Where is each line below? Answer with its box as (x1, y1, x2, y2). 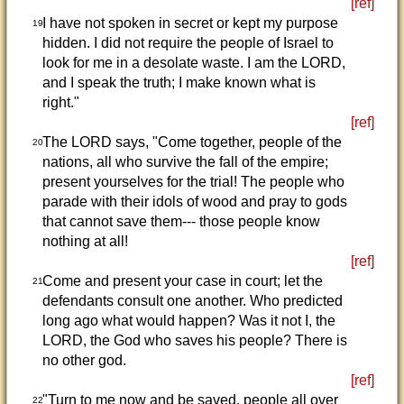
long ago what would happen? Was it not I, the (41, 313, 335, 328)
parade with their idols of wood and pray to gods (41, 194, 347, 209)
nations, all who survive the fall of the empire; (41, 154, 328, 170)
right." (41, 95, 79, 110)
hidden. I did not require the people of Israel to (41, 35, 334, 50)
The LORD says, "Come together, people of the (41, 134, 342, 150)
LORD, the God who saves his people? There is (41, 333, 347, 348)
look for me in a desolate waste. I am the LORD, (41, 55, 345, 70)
